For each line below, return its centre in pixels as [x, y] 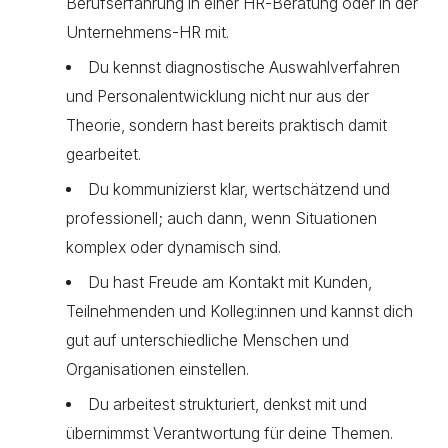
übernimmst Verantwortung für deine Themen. [229, 433]
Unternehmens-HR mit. [147, 32]
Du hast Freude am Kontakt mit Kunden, [229, 282]
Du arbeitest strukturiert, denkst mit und [227, 404]
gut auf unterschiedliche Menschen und [207, 340]
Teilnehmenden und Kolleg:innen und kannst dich [239, 311]
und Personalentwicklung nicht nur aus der [217, 96]
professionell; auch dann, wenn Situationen [221, 218]
